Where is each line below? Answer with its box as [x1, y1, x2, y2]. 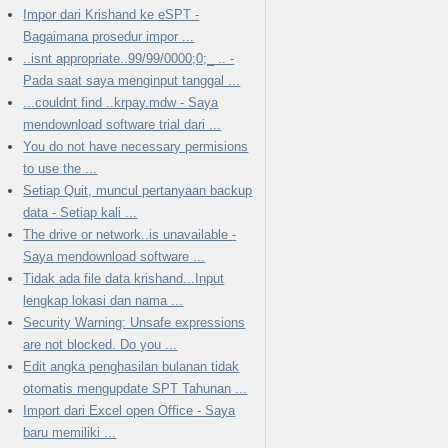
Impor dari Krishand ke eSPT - [23, 6, 200, 22]
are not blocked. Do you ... [23, 336, 178, 352]
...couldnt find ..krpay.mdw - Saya [23, 94, 219, 110]
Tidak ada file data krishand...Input [23, 270, 225, 286]
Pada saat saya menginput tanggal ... [23, 72, 241, 88]
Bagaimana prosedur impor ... [23, 28, 195, 44]
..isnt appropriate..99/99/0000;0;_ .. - [23, 50, 235, 66]
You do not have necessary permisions [23, 138, 249, 154]
